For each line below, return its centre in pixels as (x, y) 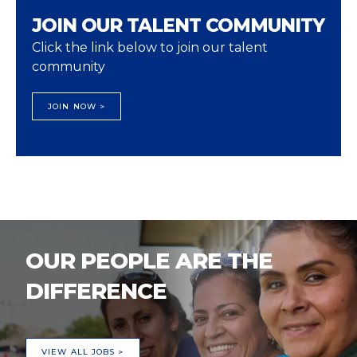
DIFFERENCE (96, 291)
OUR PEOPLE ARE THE (149, 261)
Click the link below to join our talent (150, 47)
